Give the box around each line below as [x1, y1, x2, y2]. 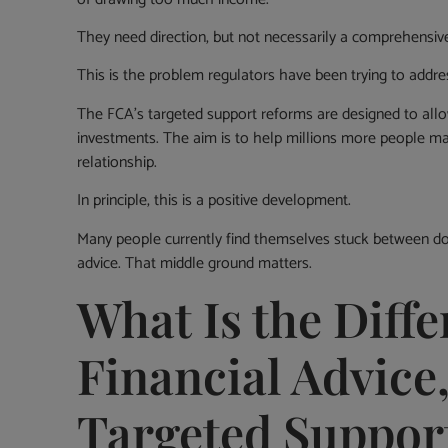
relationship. [77, 148, 158, 176]
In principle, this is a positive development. [77, 187, 352, 215]
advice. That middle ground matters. [77, 249, 313, 277]
